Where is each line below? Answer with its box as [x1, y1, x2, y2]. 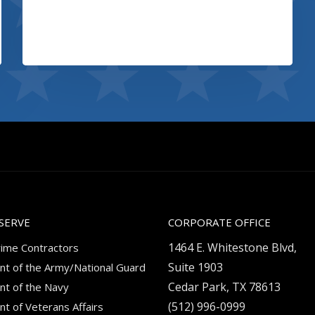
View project [44, 31, 114, 46]
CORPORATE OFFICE [168, 215, 271, 229]
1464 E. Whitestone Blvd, [168, 240, 297, 255]
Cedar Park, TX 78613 [168, 279, 281, 295]
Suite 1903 [168, 259, 223, 275]
